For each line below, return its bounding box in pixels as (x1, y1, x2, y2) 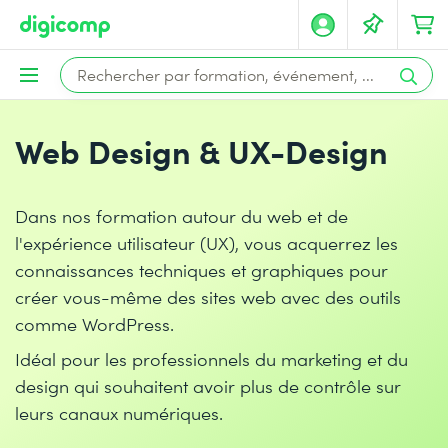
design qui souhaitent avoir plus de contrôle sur (15, 373, 401, 398)
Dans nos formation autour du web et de (15, 203, 348, 228)
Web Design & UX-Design (15, 128, 388, 173)
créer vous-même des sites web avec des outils (15, 284, 401, 309)
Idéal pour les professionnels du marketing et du (15, 346, 408, 371)
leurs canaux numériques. (15, 400, 223, 425)
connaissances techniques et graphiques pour (15, 257, 388, 282)
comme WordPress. (15, 311, 174, 336)
